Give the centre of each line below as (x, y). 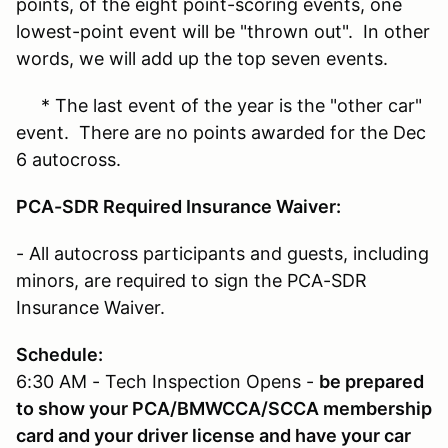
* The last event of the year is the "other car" (219, 105)
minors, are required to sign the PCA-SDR (191, 280)
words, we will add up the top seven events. (202, 58)
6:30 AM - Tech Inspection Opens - (167, 381)
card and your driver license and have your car (213, 435)
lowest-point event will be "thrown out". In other (223, 31)
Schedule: (59, 354)
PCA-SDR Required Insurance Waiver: (178, 206)
